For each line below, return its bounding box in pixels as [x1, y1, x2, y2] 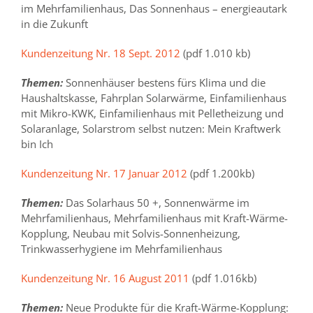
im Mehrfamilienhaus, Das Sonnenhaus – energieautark [21, 1, 287, 16]
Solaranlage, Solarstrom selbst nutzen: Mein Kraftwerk [21, 122, 281, 136]
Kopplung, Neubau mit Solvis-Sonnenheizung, [21, 226, 240, 241]
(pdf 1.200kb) [187, 166, 254, 181]
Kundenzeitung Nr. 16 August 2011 [21, 271, 189, 286]
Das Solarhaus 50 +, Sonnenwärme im [63, 196, 249, 210]
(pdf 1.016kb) [189, 271, 256, 286]
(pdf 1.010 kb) [183, 46, 250, 61]
